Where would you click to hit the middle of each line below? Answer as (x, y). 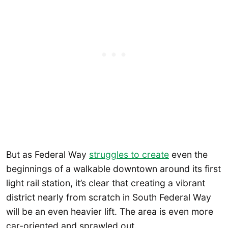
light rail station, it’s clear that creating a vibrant (106, 183)
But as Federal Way (48, 155)
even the (188, 155)
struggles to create (129, 155)
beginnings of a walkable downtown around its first (113, 169)
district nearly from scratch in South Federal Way (109, 197)
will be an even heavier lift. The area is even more (110, 212)
